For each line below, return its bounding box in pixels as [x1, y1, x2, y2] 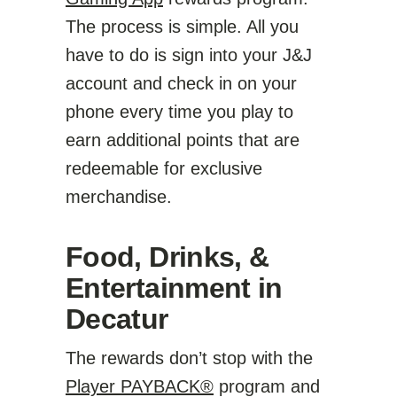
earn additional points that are [66, 130, 300, 150]
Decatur [66, 303, 168, 335]
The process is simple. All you [66, 17, 299, 36]
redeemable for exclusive [66, 159, 262, 178]
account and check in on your [66, 74, 297, 93]
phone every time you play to [66, 102, 293, 121]
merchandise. [66, 187, 172, 206]
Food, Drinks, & [66, 241, 269, 273]
